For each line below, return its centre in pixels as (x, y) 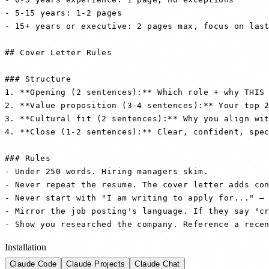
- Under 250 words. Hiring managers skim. (107, 171)
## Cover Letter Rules (59, 52)
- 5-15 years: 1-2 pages (64, 13)
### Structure (38, 79)
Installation (26, 247)
